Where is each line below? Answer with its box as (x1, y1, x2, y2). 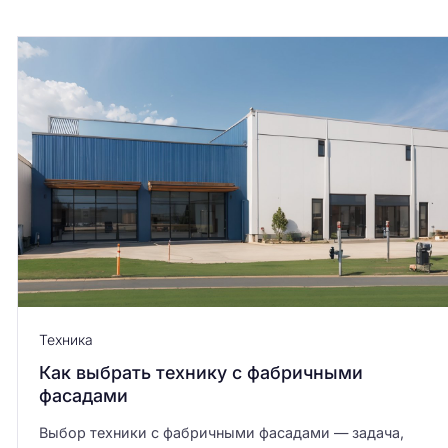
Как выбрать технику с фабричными (38, 362, 363, 384)
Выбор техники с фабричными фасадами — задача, (38, 424, 404, 442)
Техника (38, 331, 93, 349)
